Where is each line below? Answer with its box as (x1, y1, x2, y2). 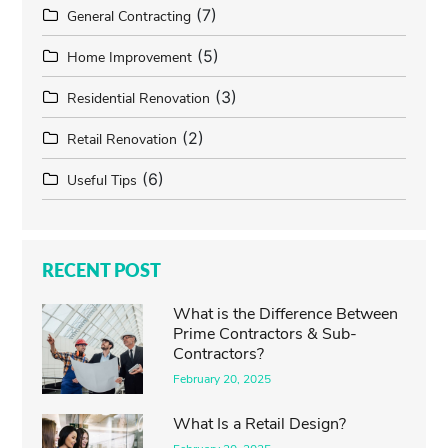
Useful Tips (67, 171, 138, 191)
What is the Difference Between (173, 303, 399, 326)
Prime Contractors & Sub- (173, 323, 358, 346)
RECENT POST (42, 259, 162, 282)
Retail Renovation (67, 130, 178, 150)
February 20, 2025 (173, 371, 272, 388)
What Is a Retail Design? (173, 413, 347, 436)
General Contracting (67, 7, 192, 27)
